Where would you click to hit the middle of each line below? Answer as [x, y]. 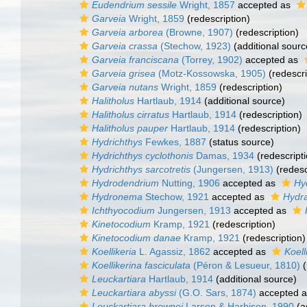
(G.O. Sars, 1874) [216, 293]
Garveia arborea [127, 32]
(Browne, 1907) [198, 32]
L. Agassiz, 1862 [173, 251]
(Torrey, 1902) [211, 60]
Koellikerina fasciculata [141, 265]
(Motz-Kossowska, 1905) [211, 73]
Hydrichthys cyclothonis [143, 156]
